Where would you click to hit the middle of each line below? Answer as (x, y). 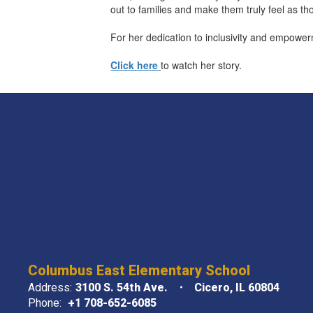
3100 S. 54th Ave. (122, 287)
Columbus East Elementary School (139, 270)
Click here (136, 65)
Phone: (45, 303)
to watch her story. (202, 65)
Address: (50, 287)
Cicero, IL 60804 (237, 287)
